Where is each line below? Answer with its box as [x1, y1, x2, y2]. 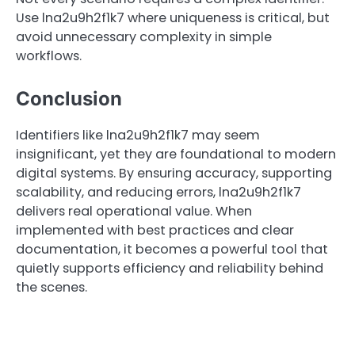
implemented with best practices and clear [16, 220, 294, 239]
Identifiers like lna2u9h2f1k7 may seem [16, 125, 260, 144]
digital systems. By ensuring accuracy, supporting [16, 163, 332, 182]
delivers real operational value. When [16, 201, 252, 220]
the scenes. [16, 277, 87, 296]
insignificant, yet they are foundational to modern [16, 144, 336, 163]
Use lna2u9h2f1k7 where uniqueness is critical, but [16, 8, 330, 27]
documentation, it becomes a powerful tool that [16, 239, 328, 258]
